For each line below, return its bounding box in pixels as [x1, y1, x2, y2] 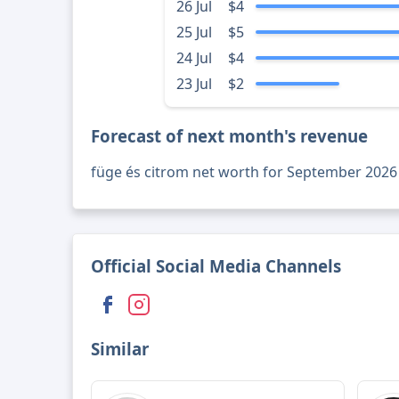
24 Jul [175, 48, 212, 69]
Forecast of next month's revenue [91, 125, 369, 148]
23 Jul [175, 74, 212, 94]
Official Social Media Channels [91, 255, 342, 278]
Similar [91, 338, 150, 361]
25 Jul [175, 22, 212, 43]
